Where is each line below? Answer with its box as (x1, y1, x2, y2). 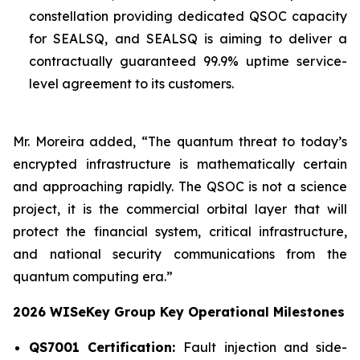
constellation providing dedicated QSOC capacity (29, 8, 347, 24)
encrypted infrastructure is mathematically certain (13, 156, 347, 172)
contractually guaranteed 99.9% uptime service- (29, 53, 347, 69)
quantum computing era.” (13, 268, 173, 284)
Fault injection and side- (183, 339, 348, 355)
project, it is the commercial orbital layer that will (13, 201, 347, 217)
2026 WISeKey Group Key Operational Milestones (13, 304, 345, 320)
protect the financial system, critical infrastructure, (13, 223, 347, 239)
